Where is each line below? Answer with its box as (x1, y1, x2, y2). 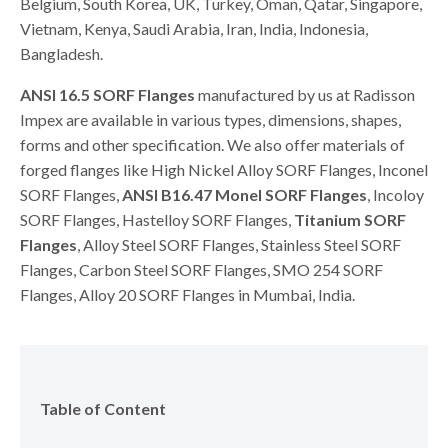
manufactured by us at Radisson (195, 85, 415, 104)
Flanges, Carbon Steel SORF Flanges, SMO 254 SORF (20, 260, 383, 279)
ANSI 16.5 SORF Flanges (20, 85, 195, 104)
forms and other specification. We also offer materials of (20, 135, 405, 154)
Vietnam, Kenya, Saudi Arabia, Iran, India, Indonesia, (20, 19, 368, 38)
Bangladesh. (20, 44, 103, 63)
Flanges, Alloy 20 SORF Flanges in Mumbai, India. (20, 285, 355, 304)
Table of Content (40, 399, 166, 418)
